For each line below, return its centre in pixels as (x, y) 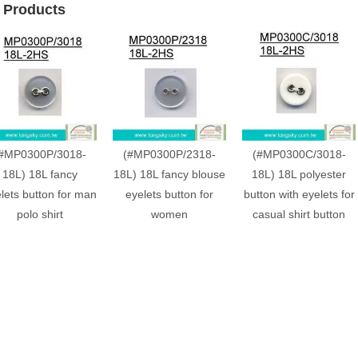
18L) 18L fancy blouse (169, 174)
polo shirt (40, 214)
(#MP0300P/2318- (169, 154)
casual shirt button (299, 214)
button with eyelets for (299, 194)
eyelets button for (169, 194)
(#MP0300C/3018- (299, 154)
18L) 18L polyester (299, 174)
